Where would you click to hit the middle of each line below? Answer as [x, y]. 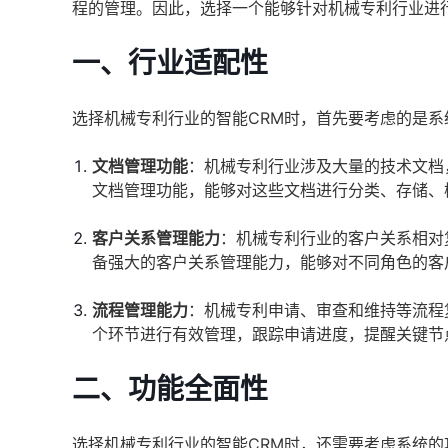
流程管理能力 [140, 310]
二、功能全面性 [170, 389]
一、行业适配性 [170, 63]
